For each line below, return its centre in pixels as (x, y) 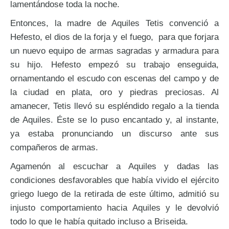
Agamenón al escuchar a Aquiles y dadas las (114, 166)
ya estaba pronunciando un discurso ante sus (114, 134)
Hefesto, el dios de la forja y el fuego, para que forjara (114, 37)
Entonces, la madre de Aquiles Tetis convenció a (114, 23)
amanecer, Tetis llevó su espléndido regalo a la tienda (114, 106)
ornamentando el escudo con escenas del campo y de (114, 78)
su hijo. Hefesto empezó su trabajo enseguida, (114, 65)
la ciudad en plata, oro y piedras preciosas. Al (114, 92)
